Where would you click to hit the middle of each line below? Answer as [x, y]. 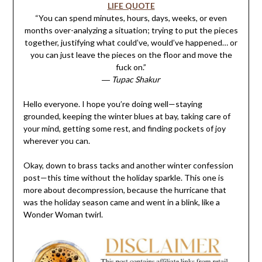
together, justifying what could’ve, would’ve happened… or [131, 43]
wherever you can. [56, 141]
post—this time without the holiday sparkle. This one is [123, 178]
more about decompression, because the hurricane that [125, 190]
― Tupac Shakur [131, 80]
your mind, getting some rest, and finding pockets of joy [124, 129]
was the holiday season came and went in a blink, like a [121, 202]
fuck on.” [131, 67]
